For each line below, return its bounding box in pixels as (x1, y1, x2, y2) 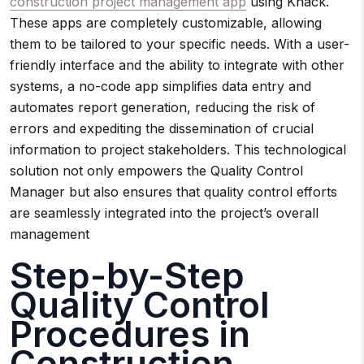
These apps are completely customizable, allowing (10, 15, 322, 31)
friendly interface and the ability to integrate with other (10, 57, 344, 73)
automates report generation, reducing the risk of (10, 99, 315, 115)
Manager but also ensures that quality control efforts (10, 184, 337, 200)
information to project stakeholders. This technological (10, 141, 346, 158)
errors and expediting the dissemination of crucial (10, 120, 314, 136)
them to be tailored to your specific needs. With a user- (10, 36, 349, 52)
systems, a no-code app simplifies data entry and (10, 78, 311, 94)
